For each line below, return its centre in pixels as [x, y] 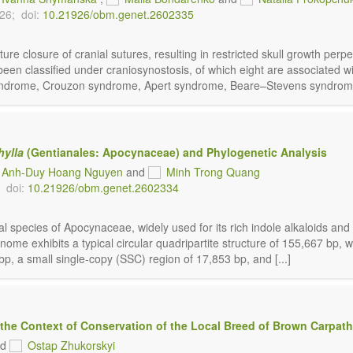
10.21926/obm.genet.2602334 [103, 188]
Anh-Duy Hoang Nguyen [62, 172]
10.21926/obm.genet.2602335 [118, 14]
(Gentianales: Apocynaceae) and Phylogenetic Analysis [175, 152]
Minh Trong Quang [213, 172]
